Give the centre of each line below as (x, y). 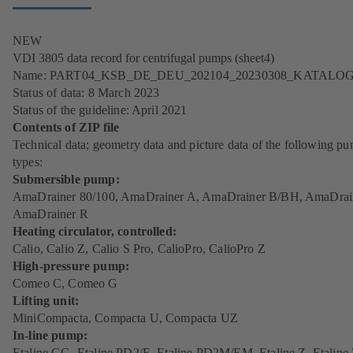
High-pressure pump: (71, 266)
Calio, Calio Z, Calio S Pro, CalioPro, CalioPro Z (139, 249)
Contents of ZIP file (66, 128)
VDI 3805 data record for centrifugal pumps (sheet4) (143, 58)
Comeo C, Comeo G (65, 284)
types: (28, 162)
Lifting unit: (46, 301)
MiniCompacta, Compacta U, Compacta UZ (125, 318)
